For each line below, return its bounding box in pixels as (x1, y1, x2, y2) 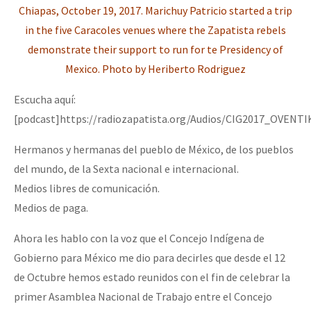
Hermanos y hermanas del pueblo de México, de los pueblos (14, 142, 294, 156)
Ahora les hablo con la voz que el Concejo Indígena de (14, 230, 264, 245)
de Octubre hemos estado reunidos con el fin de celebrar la (14, 269, 290, 284)
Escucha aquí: (14, 92, 76, 106)
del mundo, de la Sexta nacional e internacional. (14, 161, 239, 176)
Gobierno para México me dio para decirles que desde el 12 (14, 250, 285, 264)
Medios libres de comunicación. (14, 180, 160, 195)
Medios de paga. (14, 200, 88, 215)
